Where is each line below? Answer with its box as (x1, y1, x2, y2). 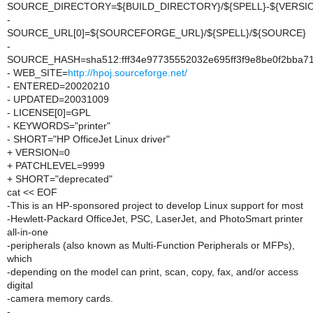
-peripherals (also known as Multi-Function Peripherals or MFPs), (7, 240, 295, 251)
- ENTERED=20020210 (7, 80, 110, 92)
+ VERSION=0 (7, 147, 70, 158)
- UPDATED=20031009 (7, 94, 109, 105)
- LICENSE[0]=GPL (7, 107, 91, 118)
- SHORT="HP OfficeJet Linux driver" (7, 133, 170, 145)
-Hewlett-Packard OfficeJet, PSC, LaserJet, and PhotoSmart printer (7, 213, 303, 224)
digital (7, 279, 33, 291)
